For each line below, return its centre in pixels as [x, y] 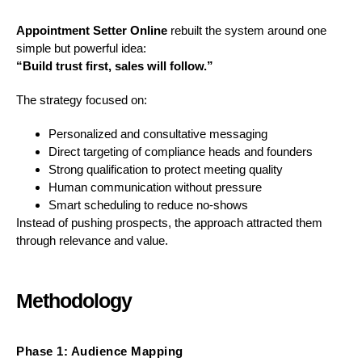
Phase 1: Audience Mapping [100, 351]
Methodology [74, 300]
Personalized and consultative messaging [158, 133]
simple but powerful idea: [81, 48]
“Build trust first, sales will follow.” [115, 65]
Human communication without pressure [155, 187]
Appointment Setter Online [92, 30]
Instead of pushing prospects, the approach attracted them [169, 222]
